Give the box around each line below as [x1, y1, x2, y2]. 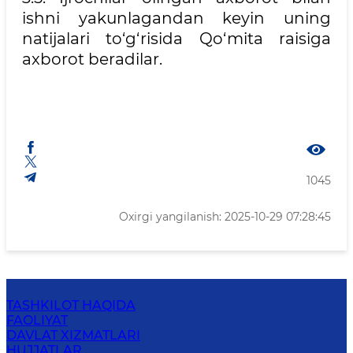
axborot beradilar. [22, 50, 162, 69]
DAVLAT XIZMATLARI [6, 328, 140, 343]
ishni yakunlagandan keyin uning [22, 9, 331, 28]
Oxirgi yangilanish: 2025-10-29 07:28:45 [119, 210, 331, 224]
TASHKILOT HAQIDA [6, 298, 136, 313]
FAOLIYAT [6, 313, 68, 328]
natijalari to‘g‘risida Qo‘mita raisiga [22, 29, 331, 48]
